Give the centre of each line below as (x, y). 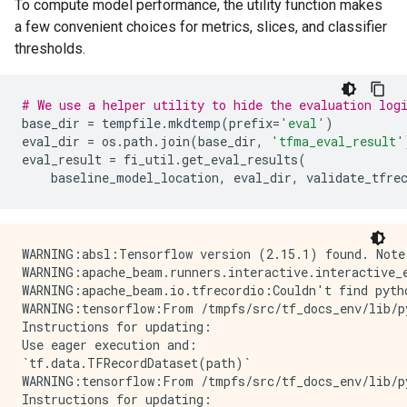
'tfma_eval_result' (338, 141)
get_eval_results (240, 159)
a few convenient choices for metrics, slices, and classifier (201, 27)
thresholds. (50, 49)
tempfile (131, 123)
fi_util (149, 159)
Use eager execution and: (113, 345)
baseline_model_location (135, 178)
